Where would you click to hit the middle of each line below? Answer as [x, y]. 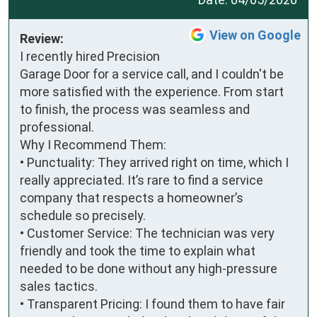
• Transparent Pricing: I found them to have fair [152, 304]
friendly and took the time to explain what [138, 250]
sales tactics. [59, 286]
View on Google [255, 35]
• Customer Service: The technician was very [147, 233]
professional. [57, 127]
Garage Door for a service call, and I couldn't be [152, 74]
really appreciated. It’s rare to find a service [142, 180]
